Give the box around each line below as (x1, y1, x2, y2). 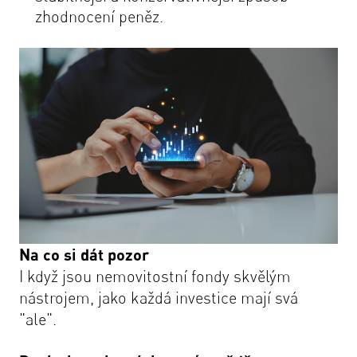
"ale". (19, 309, 57, 330)
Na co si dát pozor (19, 245, 149, 265)
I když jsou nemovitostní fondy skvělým (19, 266, 291, 287)
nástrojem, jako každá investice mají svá (19, 288, 298, 308)
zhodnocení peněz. (35, 6, 163, 26)
